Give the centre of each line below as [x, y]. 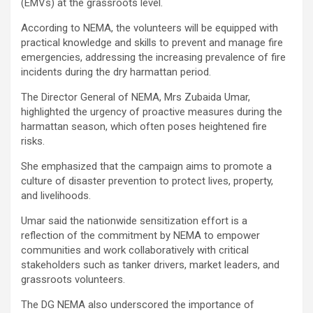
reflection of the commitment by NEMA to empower [140, 236]
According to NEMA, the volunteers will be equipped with [150, 28]
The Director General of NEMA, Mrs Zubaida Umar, [136, 97]
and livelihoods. [56, 196]
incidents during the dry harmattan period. [116, 72]
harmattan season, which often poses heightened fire [144, 127]
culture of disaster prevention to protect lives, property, [147, 181]
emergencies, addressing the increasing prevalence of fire [153, 58]
